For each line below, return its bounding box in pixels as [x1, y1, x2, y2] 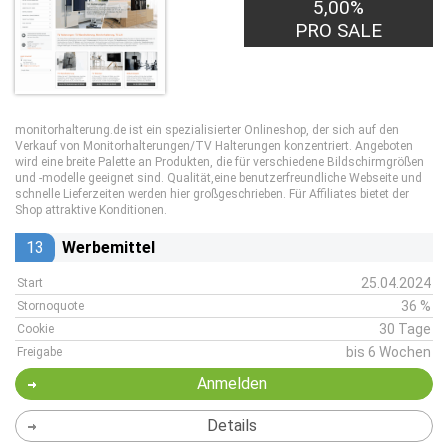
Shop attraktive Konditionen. [15, 203, 167, 217]
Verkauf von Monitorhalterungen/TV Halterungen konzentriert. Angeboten [15, 139, 413, 153]
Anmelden [196, 374, 267, 393]
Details [206, 416, 257, 435]
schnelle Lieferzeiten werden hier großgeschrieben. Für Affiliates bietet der [15, 187, 409, 201]
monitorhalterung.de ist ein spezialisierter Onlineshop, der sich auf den [15, 123, 399, 137]
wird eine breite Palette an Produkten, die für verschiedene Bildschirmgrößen [15, 155, 424, 169]
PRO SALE [295, 19, 383, 42]
